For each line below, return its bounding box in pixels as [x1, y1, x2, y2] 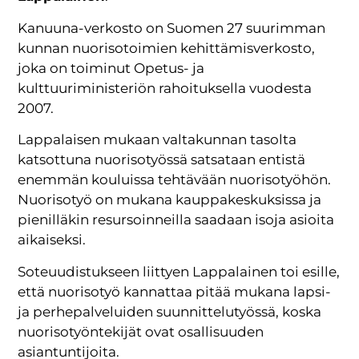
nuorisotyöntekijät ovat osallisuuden [18, 323, 264, 340]
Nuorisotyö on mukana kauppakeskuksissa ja [18, 192, 322, 208]
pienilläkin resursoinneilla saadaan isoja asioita [18, 212, 335, 228]
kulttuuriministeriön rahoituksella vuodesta [18, 79, 313, 96]
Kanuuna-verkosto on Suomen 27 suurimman [18, 19, 326, 36]
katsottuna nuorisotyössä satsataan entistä [18, 151, 306, 168]
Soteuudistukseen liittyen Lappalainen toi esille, [18, 263, 341, 280]
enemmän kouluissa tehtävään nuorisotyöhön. [18, 171, 332, 188]
